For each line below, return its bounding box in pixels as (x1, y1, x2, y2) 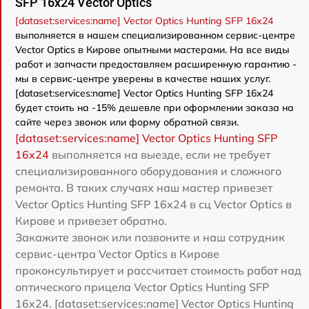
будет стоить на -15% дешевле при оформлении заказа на (15, 101, 294, 114)
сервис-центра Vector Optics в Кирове (15, 246, 219, 261)
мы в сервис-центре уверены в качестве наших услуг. (15, 72, 270, 85)
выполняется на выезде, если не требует (49, 147, 270, 161)
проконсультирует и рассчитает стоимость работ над (15, 263, 301, 277)
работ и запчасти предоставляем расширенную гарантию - (15, 57, 297, 70)
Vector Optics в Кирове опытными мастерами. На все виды (15, 43, 290, 56)
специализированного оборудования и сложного (15, 163, 281, 178)
